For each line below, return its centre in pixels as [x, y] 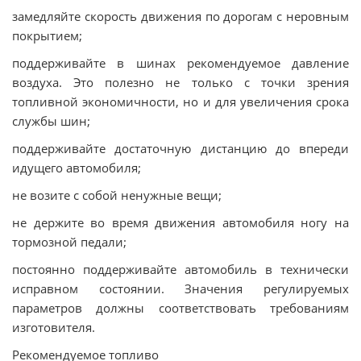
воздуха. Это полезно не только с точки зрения [180, 82]
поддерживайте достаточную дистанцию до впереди [180, 148]
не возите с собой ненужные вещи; [117, 195]
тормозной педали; [69, 242]
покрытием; [47, 35]
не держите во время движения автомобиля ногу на [180, 222]
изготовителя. [54, 327]
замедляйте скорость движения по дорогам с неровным [180, 16]
